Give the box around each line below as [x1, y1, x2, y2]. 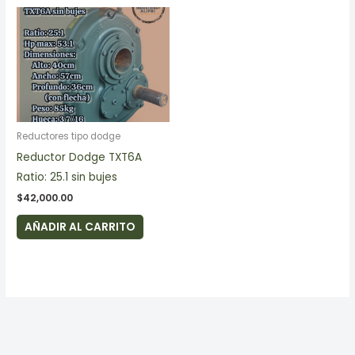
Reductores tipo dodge [17, 129, 121, 143]
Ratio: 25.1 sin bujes [17, 169, 118, 185]
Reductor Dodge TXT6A [17, 149, 143, 165]
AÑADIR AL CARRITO [25, 219, 136, 235]
